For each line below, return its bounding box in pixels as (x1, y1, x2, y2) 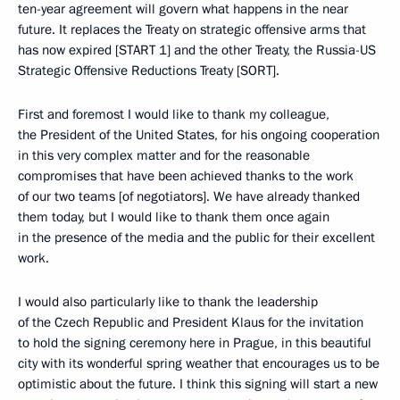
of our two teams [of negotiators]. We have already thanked (18, 187, 360, 206)
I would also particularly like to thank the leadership (18, 293, 318, 312)
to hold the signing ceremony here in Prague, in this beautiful (18, 334, 371, 353)
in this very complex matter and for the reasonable (18, 146, 310, 165)
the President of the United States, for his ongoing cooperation (18, 126, 379, 145)
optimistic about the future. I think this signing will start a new (18, 375, 378, 394)
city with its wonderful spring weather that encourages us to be (18, 354, 379, 373)
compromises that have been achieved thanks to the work (18, 167, 354, 186)
